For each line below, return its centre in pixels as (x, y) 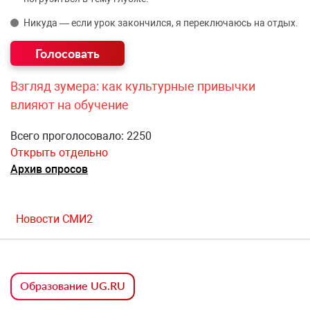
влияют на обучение (70, 105)
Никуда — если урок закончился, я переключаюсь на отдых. (161, 23)
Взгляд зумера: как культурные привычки (133, 86)
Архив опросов (49, 170)
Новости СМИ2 (54, 219)
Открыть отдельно (59, 153)
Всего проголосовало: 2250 (81, 136)
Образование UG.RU (73, 286)
